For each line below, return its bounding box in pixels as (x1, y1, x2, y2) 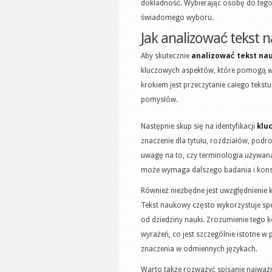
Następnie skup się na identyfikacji (141, 121, 257, 131)
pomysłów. (141, 95, 178, 104)
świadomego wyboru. (141, 13, 214, 22)
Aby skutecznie (141, 51, 191, 60)
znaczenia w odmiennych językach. (141, 244, 257, 253)
